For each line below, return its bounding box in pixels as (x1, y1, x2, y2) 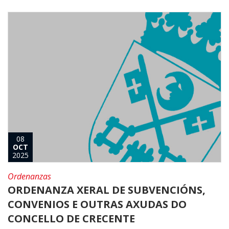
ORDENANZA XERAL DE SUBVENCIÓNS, (8, 182, 205, 197)
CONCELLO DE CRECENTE (8, 211, 135, 225)
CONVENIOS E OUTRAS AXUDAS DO (8, 197, 187, 211)
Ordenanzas (8, 170, 51, 182)
